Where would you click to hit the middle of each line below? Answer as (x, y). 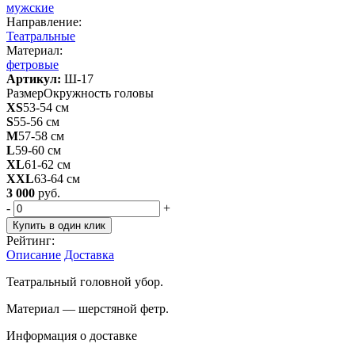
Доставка (89, 254)
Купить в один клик (59, 225)
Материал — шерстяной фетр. (88, 308)
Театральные (41, 36)
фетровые (32, 64)
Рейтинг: (31, 240)
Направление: (44, 21)
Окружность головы (99, 93)
